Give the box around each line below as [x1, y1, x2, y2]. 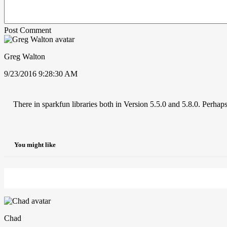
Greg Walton [4, 52, 45, 61]
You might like [14, 141, 56, 149]
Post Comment [4, 25, 51, 34]
